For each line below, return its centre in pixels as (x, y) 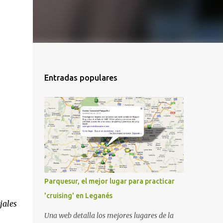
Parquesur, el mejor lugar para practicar (109, 181)
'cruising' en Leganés (78, 196)
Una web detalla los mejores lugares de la (109, 216)
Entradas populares (81, 78)
